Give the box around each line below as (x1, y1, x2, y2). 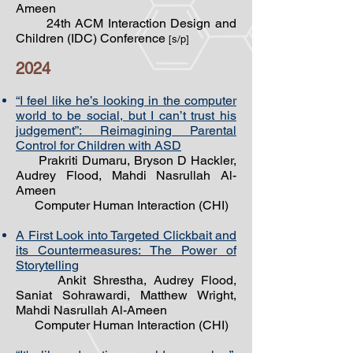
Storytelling (16, 258, 79, 273)
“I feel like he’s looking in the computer (16, 93, 236, 108)
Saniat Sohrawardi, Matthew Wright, (16, 288, 236, 303)
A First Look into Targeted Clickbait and (16, 228, 236, 243)
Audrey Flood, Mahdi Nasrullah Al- (16, 168, 236, 183)
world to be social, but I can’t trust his (16, 108, 236, 123)
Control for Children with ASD (16, 138, 181, 153)
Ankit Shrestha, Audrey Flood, (16, 273, 236, 288)
